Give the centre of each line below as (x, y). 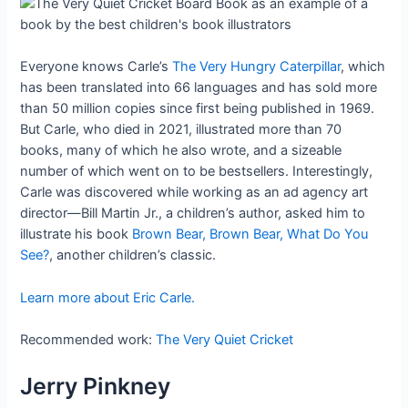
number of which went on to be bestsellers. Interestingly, (197, 172)
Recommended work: (88, 340)
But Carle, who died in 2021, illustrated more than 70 (181, 130)
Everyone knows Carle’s (97, 67)
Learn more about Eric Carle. (108, 297)
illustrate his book (76, 235)
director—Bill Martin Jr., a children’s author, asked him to (193, 214)
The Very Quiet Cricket (225, 340)
